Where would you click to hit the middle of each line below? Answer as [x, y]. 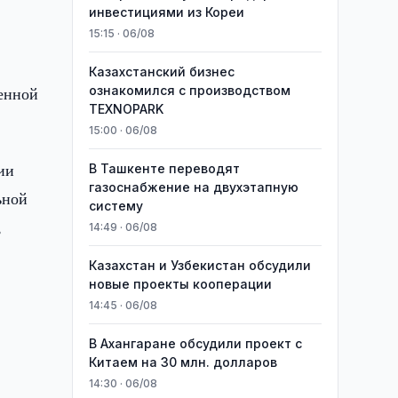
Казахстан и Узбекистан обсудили [199, 265]
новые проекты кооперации [180, 284]
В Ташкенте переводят [164, 168]
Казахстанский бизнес [161, 72]
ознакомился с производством [189, 90]
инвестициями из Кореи [166, 12]
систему [115, 206]
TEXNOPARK [126, 109]
